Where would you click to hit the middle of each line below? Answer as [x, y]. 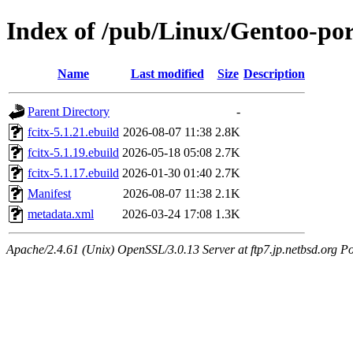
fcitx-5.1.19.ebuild [73, 152]
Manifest [49, 193]
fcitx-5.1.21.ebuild [73, 132]
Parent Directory [69, 111]
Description [274, 73]
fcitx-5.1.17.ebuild [73, 173]
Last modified [167, 73]
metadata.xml [61, 214]
